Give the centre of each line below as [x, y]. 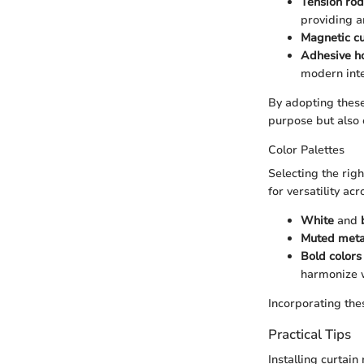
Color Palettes [306, 149]
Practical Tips [310, 334]
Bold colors [331, 256]
